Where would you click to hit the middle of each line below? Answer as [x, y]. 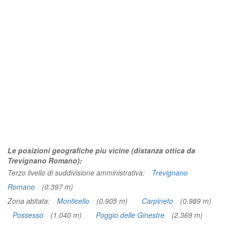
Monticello [73, 201]
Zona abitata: [30, 201]
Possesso [28, 215]
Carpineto [157, 201]
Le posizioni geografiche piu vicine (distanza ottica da [101, 150]
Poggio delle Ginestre [130, 215]
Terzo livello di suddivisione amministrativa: [77, 173]
